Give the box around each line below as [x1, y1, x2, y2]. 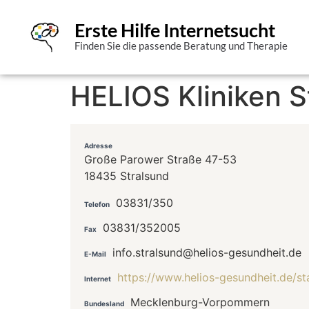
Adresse [84, 141, 112, 150]
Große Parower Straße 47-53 [84, 152, 237, 167]
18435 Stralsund [84, 169, 169, 183]
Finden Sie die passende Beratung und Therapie [74, 40, 288, 52]
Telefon [84, 199, 110, 208]
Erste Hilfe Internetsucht [74, 19, 275, 41]
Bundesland [84, 299, 124, 308]
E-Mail [84, 249, 106, 258]
